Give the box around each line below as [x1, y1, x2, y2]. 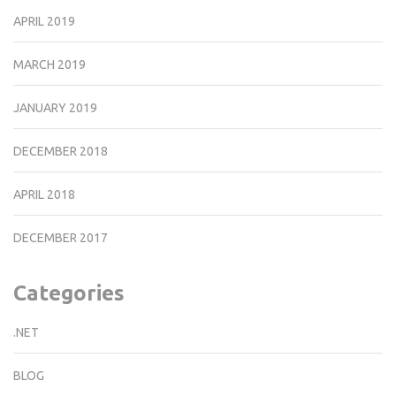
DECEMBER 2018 [13, 144, 108, 159]
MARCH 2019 [13, 57, 86, 72]
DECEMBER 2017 [13, 231, 108, 246]
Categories [13, 281, 125, 306]
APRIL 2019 [13, 14, 75, 29]
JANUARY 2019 [13, 101, 97, 116]
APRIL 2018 [13, 187, 75, 202]
